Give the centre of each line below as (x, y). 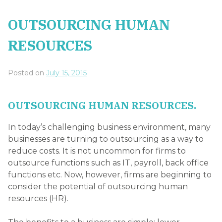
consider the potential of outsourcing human (98, 186)
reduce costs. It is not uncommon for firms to (97, 151)
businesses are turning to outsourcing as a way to (106, 139)
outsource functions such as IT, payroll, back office (108, 163)
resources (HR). (38, 198)
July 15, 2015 (66, 73)
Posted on (27, 73)
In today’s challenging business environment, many (109, 127)
